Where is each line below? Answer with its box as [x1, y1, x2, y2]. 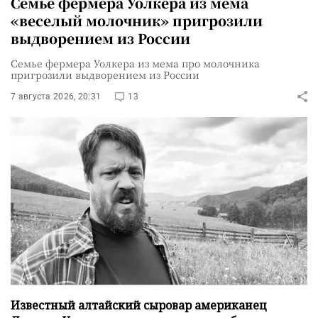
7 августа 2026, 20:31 [11, 91, 102, 102]
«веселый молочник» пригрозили [11, 10, 263, 30]
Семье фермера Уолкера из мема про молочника [11, 55, 260, 70]
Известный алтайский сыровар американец [11, 297, 267, 313]
